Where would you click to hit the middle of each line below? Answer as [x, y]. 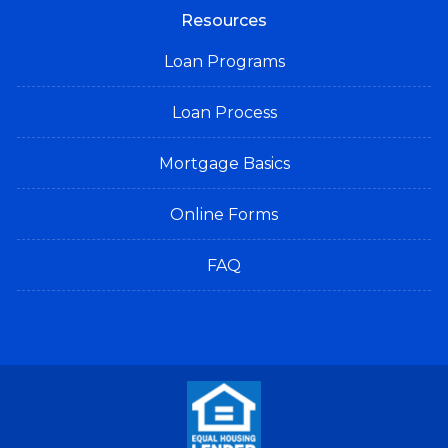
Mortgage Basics [224, 163]
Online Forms [224, 214]
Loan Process [224, 112]
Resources [224, 20]
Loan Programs [224, 61]
